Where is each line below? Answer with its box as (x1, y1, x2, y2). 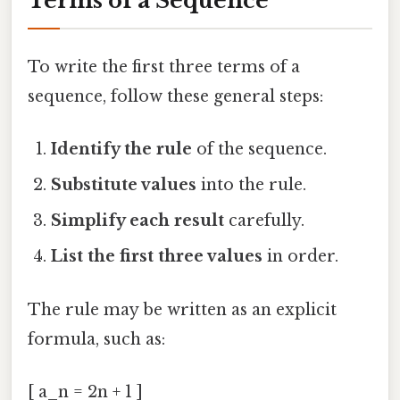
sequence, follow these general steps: (28, 87, 323, 107)
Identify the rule (51, 139, 193, 160)
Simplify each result (51, 211, 225, 231)
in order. (262, 246, 339, 267)
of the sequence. (192, 139, 328, 160)
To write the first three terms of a (28, 57, 300, 78)
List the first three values (51, 246, 263, 267)
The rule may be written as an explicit (28, 299, 337, 320)
